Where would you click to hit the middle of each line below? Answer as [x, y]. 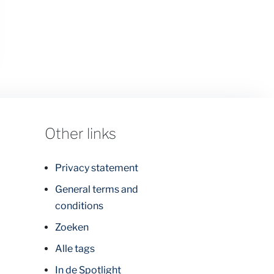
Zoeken [72, 227]
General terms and [97, 189]
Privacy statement [97, 168]
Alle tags [75, 248]
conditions [79, 206]
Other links [80, 133]
